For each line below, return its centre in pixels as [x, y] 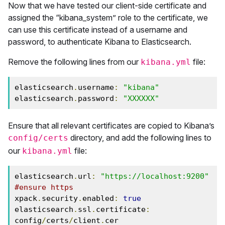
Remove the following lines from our [74, 62]
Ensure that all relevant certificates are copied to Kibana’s [111, 126]
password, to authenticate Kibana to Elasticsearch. [100, 42]
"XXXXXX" [141, 98]
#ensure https [46, 187]
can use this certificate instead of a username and [98, 30]
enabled [98, 198]
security [60, 198]
